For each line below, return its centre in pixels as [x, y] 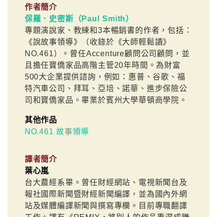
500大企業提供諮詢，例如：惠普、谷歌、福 [105, 77]
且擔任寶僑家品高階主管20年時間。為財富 [102, 65]
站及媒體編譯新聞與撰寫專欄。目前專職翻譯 [106, 205]
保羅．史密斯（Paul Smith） [79, 18]
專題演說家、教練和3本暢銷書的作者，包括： [108, 30]
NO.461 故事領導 [57, 131]
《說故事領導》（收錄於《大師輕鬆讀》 [98, 42]
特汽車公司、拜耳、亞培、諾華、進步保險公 [106, 88]
